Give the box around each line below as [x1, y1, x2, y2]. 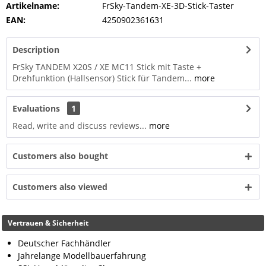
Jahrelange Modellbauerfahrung [18, 250, 146, 261]
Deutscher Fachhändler [18, 237, 111, 249]
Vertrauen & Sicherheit [8, 218, 88, 228]
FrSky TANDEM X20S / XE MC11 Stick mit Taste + [12, 61, 201, 72]
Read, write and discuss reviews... [12, 120, 147, 131]
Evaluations [12, 103, 60, 114]
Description [12, 44, 59, 55]
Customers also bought [12, 150, 108, 161]
